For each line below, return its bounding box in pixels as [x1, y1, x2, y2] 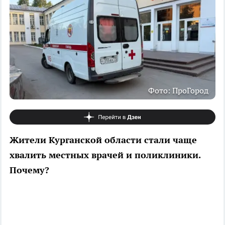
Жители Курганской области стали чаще [10, 134, 197, 146]
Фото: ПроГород [148, 85, 208, 95]
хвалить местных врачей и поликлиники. [10, 149, 200, 161]
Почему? [10, 164, 52, 176]
